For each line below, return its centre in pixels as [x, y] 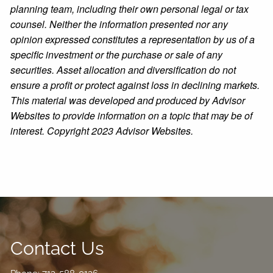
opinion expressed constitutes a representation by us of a [133, 39]
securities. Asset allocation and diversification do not [123, 69]
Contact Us [57, 248]
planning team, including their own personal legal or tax [130, 9]
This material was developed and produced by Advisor [128, 100]
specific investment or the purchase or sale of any [117, 54]
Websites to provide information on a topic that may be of [132, 115]
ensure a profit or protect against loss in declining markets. [135, 85]
